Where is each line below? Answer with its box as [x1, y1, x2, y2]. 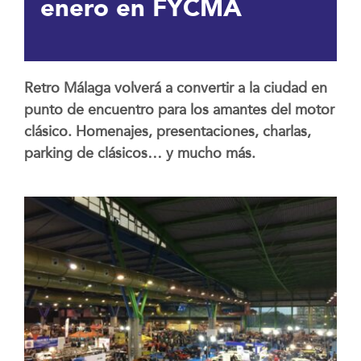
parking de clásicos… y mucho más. [23, 144, 255, 162]
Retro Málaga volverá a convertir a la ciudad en [23, 79, 327, 97]
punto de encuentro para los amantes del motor [23, 101, 334, 118]
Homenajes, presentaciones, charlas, [75, 122, 311, 140]
